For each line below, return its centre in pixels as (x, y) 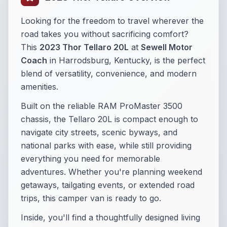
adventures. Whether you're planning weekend (111, 172)
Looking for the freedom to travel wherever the (112, 21)
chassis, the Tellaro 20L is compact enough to (109, 119)
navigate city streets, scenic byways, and (99, 132)
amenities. (40, 87)
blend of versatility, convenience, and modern (109, 73)
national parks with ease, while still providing (106, 145)
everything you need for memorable (90, 159)
